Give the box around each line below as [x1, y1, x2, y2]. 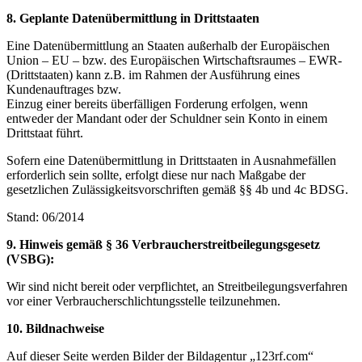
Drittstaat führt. [6, 126, 83, 141]
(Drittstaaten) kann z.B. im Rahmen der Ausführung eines [6, 68, 300, 82]
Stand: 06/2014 [6, 210, 84, 225]
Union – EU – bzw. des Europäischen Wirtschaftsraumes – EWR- [6, 53, 342, 68]
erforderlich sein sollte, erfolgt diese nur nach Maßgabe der [6, 168, 305, 183]
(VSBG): [6, 252, 54, 267]
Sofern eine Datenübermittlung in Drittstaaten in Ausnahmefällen [6, 154, 336, 168]
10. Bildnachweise [6, 322, 104, 336]
